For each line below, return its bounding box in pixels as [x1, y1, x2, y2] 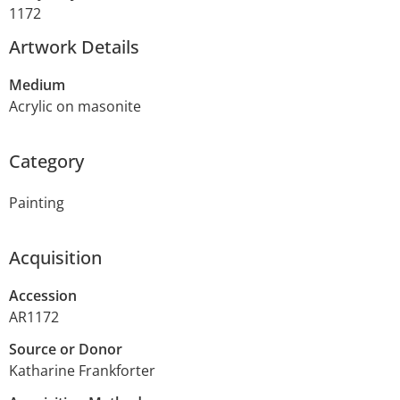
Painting [9, 193, 64, 213]
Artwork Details [9, 35, 139, 60]
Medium [9, 75, 65, 96]
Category [9, 149, 84, 174]
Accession [9, 286, 77, 306]
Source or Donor [9, 339, 122, 360]
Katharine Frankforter [9, 361, 155, 381]
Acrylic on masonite [9, 96, 141, 117]
